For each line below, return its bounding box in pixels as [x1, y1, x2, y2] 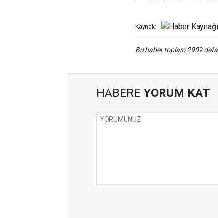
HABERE [96, 86, 141, 100]
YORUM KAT [141, 86, 210, 100]
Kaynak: [135, 23, 156, 31]
